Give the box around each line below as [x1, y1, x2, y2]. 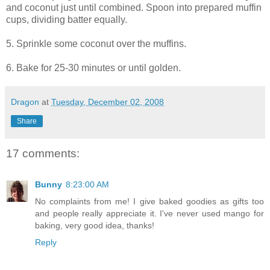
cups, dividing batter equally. [6, 14, 127, 25]
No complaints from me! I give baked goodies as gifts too [35, 196, 264, 207]
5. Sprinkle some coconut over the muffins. [6, 38, 186, 49]
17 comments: [6, 146, 80, 160]
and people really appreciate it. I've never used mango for [35, 209, 264, 219]
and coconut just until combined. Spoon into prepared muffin [6, 2, 262, 13]
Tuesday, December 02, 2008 [51, 96, 164, 107]
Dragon [11, 96, 39, 107]
